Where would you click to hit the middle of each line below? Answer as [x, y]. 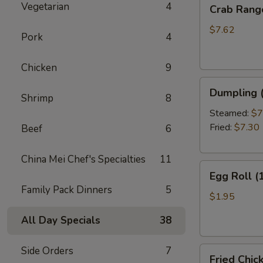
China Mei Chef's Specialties [83, 159]
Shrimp [37, 98]
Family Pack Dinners [67, 190]
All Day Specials [61, 220]
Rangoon [218, 15]
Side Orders [47, 251]
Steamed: [230, 113]
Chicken [39, 68]
